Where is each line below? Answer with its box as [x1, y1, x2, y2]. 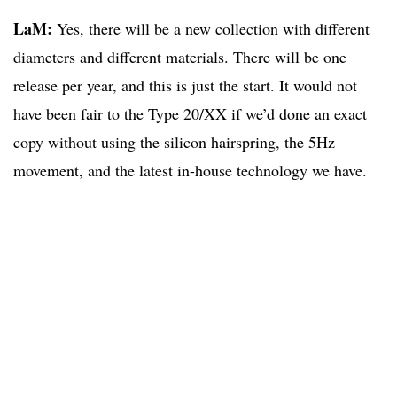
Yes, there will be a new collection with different [52, 17, 370, 39]
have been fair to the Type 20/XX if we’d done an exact [13, 102, 367, 124]
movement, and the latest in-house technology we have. [13, 159, 367, 181]
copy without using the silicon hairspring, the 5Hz [13, 130, 335, 152]
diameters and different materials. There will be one [13, 45, 346, 67]
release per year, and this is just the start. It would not [13, 74, 357, 96]
